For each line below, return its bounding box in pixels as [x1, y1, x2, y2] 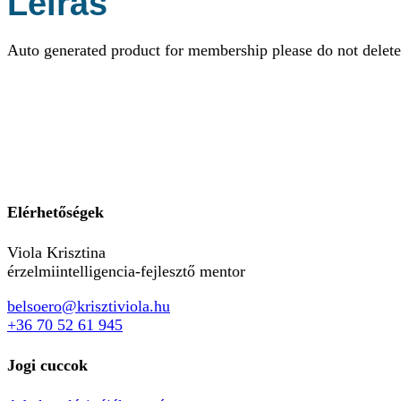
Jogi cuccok [7, 355, 88, 374]
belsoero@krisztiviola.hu [7, 296, 170, 315]
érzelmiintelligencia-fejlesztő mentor [7, 261, 245, 280]
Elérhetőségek [7, 202, 104, 221]
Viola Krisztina [7, 243, 106, 261]
